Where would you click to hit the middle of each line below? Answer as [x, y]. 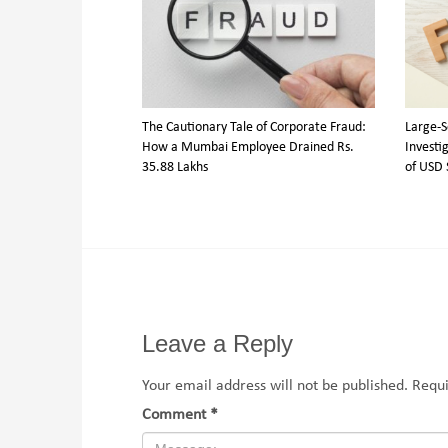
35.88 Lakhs [175, 168]
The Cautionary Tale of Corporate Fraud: [254, 128]
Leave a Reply [218, 344]
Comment [176, 415]
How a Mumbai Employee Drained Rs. [248, 148]
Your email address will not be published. [275, 386]
